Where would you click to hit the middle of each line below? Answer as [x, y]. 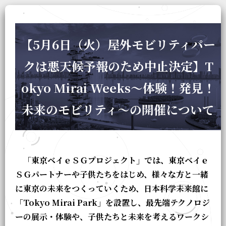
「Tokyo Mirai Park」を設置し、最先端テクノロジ [112, 202]
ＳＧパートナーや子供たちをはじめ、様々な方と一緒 [112, 174]
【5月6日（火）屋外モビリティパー [118, 44]
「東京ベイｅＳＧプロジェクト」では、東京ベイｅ [112, 160]
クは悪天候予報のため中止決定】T [118, 66]
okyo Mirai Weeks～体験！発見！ [118, 88]
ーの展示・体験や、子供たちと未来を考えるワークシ [112, 216]
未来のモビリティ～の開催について [118, 109]
